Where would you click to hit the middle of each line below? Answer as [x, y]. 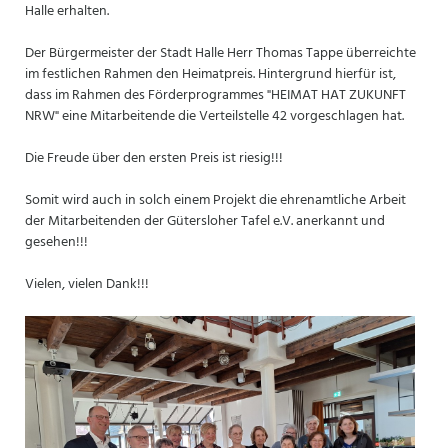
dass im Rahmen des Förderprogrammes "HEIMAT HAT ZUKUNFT [215, 96]
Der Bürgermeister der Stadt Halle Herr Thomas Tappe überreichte [220, 54]
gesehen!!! [56, 243]
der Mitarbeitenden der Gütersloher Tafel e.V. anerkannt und [204, 222]
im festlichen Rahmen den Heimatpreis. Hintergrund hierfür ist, [210, 75]
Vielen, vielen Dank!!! [86, 285]
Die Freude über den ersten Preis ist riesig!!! [153, 159]
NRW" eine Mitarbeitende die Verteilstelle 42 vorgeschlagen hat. [214, 117]
